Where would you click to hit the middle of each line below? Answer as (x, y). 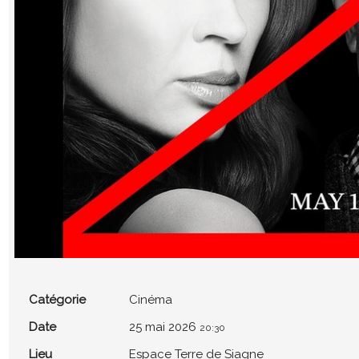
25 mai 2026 (163, 327)
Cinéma (151, 299)
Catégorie (58, 299)
